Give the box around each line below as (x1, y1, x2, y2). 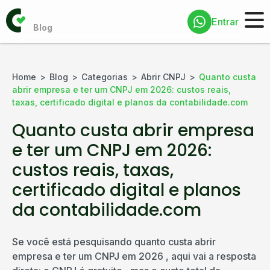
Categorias (81, 72, 128, 82)
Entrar (212, 15, 239, 28)
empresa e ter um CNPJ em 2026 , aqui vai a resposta (12, 250, 256, 262)
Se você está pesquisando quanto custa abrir (12, 236, 216, 248)
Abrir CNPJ (141, 72, 186, 82)
